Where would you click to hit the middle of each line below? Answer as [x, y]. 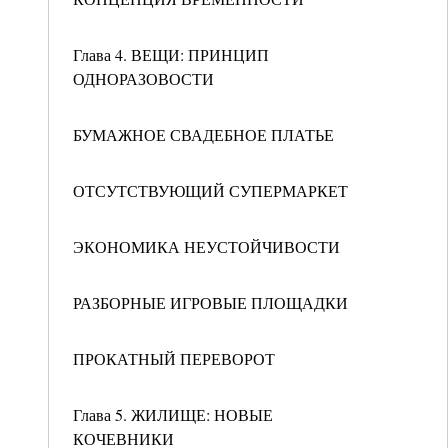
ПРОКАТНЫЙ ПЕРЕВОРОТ [174, 358]
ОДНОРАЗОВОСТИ [143, 78]
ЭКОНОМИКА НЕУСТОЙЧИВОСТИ [206, 246]
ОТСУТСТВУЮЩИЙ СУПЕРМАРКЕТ [210, 190]
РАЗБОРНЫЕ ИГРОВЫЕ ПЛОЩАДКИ [210, 302]
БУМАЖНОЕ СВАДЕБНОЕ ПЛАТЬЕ [203, 134]
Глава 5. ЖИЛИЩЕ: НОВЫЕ [173, 414]
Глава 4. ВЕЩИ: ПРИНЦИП [171, 54]
